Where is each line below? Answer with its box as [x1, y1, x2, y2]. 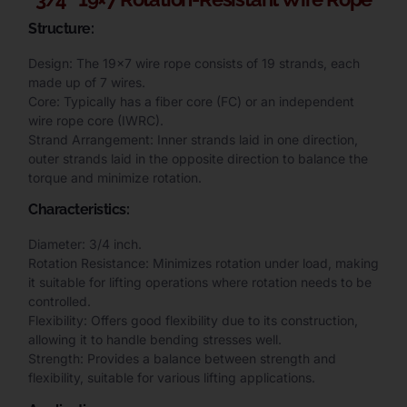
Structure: [28, 20, 94, 38]
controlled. [28, 293, 91, 310]
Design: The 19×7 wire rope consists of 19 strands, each [28, 55, 360, 72]
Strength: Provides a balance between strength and [28, 351, 336, 367]
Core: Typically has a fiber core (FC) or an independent [28, 94, 354, 110]
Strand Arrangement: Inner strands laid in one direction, [28, 132, 358, 148]
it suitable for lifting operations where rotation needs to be [28, 274, 372, 291]
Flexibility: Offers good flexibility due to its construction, [28, 313, 358, 329]
